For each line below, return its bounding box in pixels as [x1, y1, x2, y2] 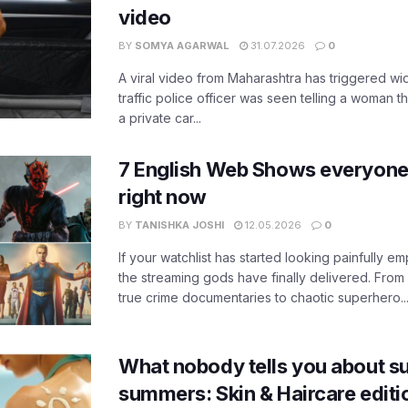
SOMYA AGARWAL [135, 39, 229, 53]
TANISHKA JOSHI [135, 219, 224, 232]
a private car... [118, 110, 201, 127]
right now [118, 185, 208, 209]
